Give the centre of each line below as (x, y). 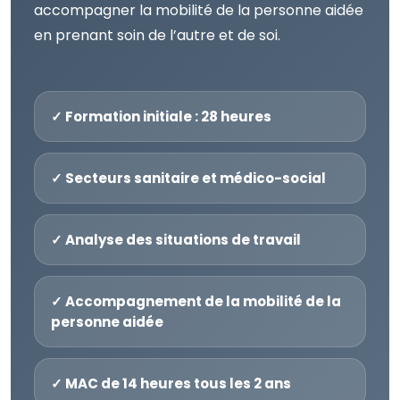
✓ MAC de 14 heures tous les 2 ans (171, 383)
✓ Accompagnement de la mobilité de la (196, 301)
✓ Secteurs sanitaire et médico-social (188, 178)
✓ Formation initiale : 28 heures (161, 117)
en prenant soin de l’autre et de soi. (157, 35)
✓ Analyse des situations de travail (176, 240)
